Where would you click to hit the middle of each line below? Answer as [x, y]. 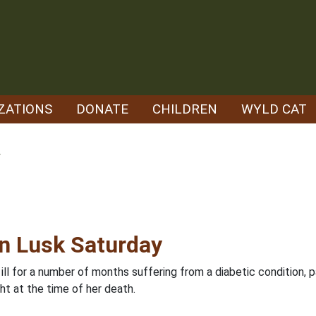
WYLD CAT [274, 109]
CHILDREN [185, 109]
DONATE [102, 109]
